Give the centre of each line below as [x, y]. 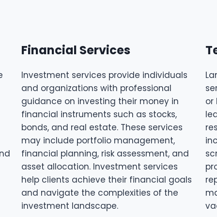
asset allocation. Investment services [99, 167]
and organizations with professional [96, 88]
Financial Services [76, 50]
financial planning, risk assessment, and [105, 154]
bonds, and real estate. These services [102, 127]
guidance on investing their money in [100, 101]
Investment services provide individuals [104, 75]
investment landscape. [70, 206]
